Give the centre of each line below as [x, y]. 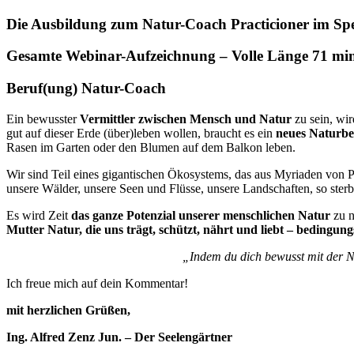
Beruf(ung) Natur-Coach [86, 88]
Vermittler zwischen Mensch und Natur [186, 119]
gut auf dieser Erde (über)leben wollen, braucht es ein [141, 133]
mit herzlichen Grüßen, [68, 310]
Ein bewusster [43, 119]
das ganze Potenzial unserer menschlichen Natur [201, 215]
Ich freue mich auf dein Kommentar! [97, 283]
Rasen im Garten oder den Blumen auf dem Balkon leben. [151, 147]
